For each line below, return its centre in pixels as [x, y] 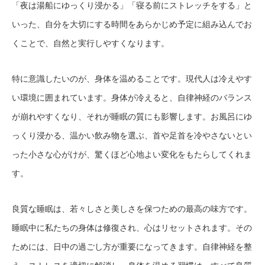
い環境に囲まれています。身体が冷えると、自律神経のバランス [132, 98]
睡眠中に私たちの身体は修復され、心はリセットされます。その [132, 228]
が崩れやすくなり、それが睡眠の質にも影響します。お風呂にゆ [132, 117]
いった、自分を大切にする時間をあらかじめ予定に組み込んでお [132, 25]
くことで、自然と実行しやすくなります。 [91, 43]
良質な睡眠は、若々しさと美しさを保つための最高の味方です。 [132, 209]
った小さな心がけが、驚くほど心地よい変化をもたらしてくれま [132, 155]
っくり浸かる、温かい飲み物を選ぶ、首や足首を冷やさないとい [132, 136]
